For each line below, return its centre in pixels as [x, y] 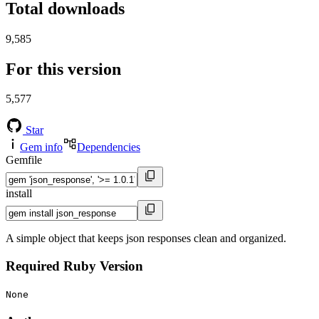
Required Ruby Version [74, 266]
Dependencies [109, 147]
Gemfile [24, 160]
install [19, 194]
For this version [63, 69]
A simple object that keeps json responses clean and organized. [146, 239]
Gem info [41, 147]
